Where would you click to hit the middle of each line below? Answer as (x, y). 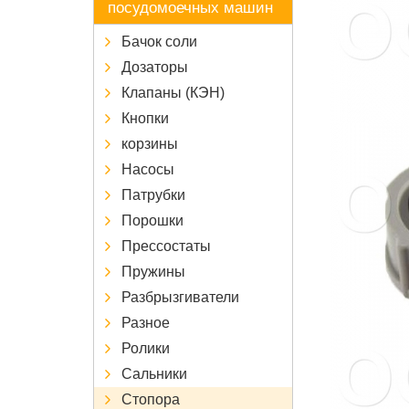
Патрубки (153, 194)
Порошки (152, 220)
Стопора (151, 399)
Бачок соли (159, 41)
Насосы (148, 169)
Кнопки (145, 118)
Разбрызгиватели (180, 297)
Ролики (146, 348)
